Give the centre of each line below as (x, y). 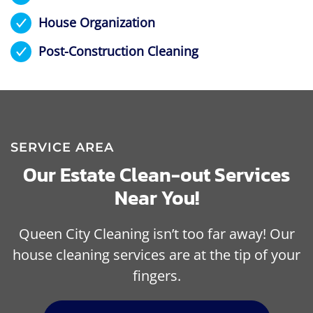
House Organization (97, 22)
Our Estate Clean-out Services (156, 175)
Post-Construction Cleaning (118, 51)
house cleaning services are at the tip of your (156, 255)
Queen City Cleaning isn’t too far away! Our (156, 234)
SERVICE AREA (62, 148)
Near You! (156, 198)
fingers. (156, 276)
